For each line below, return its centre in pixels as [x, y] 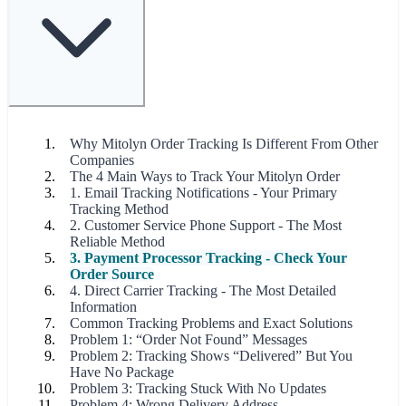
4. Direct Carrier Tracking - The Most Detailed [203, 290]
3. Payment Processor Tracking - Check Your [208, 258]
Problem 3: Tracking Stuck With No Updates [198, 388]
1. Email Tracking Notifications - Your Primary [203, 193]
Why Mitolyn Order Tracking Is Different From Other [224, 144]
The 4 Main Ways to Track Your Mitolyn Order [205, 176]
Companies [102, 160]
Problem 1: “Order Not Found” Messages [188, 339]
